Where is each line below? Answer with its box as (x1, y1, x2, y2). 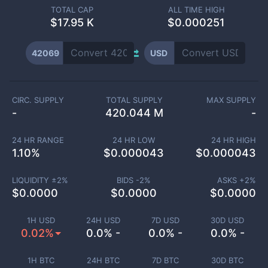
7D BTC (151, 255, 179, 265)
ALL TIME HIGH (167, 5, 225, 14)
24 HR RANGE (11, 135, 64, 145)
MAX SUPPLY (206, 95, 257, 105)
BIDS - (117, 175, 140, 185)
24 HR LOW (112, 135, 156, 145)
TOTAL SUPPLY (105, 95, 163, 105)
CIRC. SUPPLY (12, 95, 64, 105)
